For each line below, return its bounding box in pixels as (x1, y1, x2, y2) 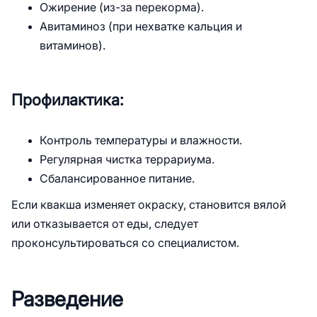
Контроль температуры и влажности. (40, 134, 242, 146)
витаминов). (40, 40, 105, 52)
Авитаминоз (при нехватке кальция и (40, 21, 242, 33)
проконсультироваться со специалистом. (11, 237, 239, 249)
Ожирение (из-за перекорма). (40, 1, 204, 13)
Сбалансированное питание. (40, 173, 195, 185)
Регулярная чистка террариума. (40, 154, 214, 166)
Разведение (11, 288, 123, 311)
